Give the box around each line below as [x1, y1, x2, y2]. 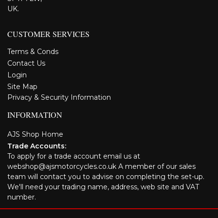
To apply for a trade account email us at [7, 151, 140, 161]
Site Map [7, 82, 37, 91]
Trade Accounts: [7, 141, 66, 150]
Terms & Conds [7, 47, 58, 56]
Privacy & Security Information [7, 92, 111, 102]
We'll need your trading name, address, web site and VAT [7, 182, 199, 191]
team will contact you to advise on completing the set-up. [7, 172, 204, 181]
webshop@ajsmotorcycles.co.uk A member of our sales [7, 162, 196, 171]
